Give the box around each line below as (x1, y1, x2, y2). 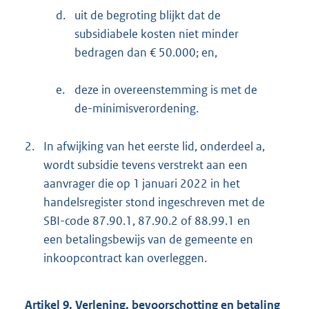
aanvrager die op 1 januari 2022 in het (43, 175, 240, 191)
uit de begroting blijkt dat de (74, 7, 221, 23)
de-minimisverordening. (74, 100, 199, 116)
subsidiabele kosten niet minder (74, 26, 239, 41)
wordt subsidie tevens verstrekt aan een (43, 157, 248, 172)
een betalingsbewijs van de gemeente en (43, 231, 253, 247)
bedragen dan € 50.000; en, (74, 44, 217, 60)
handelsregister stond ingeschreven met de (43, 194, 265, 210)
